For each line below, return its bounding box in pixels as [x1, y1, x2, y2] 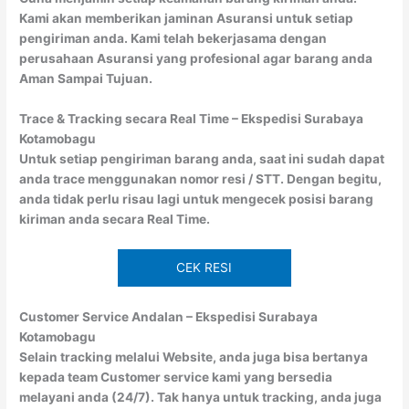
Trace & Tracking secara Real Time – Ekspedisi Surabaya [19, 110, 364, 126]
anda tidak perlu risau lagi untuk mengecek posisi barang [19, 191, 374, 206]
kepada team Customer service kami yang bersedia [19, 369, 333, 384]
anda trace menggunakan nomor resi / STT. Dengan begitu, [19, 171, 383, 186]
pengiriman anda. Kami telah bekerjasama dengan [19, 30, 328, 46]
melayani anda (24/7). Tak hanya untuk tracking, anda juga [19, 389, 383, 404]
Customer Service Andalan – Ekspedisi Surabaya [19, 309, 319, 324]
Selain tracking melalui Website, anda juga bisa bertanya [19, 349, 369, 364]
